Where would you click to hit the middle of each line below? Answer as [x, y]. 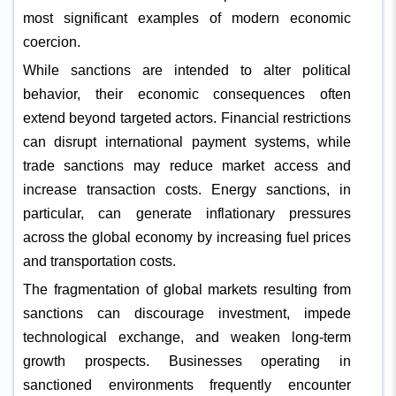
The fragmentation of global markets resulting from [187, 289]
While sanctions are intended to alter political [187, 70]
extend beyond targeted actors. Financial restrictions [187, 118]
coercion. [51, 42]
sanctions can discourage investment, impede [187, 313]
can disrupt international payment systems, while [187, 141]
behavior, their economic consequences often [187, 94]
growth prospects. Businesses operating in [187, 361]
